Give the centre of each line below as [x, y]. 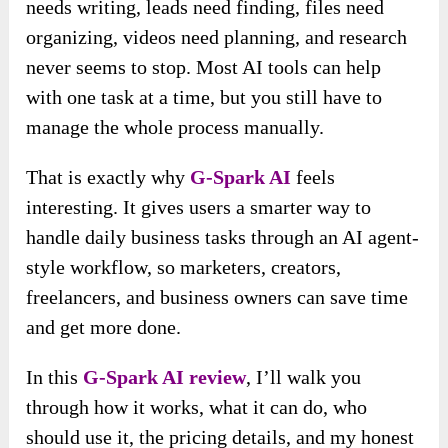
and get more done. [104, 327]
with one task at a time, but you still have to [204, 97]
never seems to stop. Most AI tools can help [204, 67]
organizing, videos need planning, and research [217, 37]
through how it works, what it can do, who [197, 407]
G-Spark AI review [165, 377]
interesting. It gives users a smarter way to [199, 207]
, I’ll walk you [304, 377]
